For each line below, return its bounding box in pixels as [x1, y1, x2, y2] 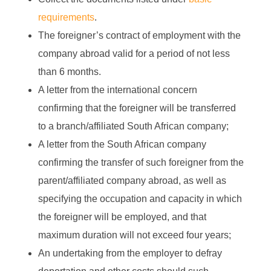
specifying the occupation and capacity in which [38, 194, 242, 204]
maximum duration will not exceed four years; [38, 230, 231, 241]
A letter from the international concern [38, 85, 197, 96]
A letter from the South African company [38, 139, 206, 150]
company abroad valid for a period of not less [38, 48, 230, 59]
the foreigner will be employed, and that [38, 212, 206, 223]
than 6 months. [38, 67, 101, 77]
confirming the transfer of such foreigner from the [38, 157, 244, 168]
